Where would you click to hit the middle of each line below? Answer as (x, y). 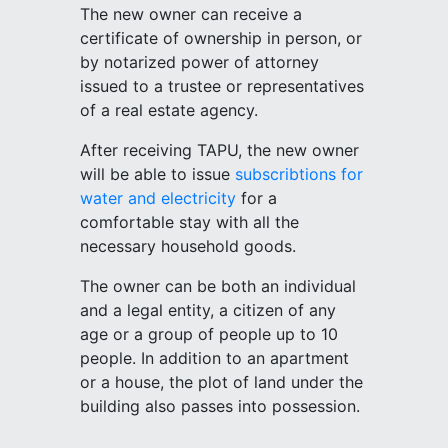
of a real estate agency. (169, 110)
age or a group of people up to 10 (209, 334)
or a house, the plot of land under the (221, 382)
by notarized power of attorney (199, 62)
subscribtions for (299, 174)
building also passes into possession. (220, 406)
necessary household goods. (188, 246)
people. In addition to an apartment (214, 358)
